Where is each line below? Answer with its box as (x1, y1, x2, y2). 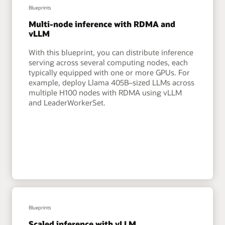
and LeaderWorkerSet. (29, 97, 106, 107)
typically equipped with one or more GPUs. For (29, 67, 190, 77)
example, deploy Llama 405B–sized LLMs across (29, 77, 195, 87)
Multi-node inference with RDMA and (29, 18, 176, 29)
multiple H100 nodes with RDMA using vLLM (29, 87, 182, 97)
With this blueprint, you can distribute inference (29, 47, 194, 57)
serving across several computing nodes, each (29, 57, 188, 67)
